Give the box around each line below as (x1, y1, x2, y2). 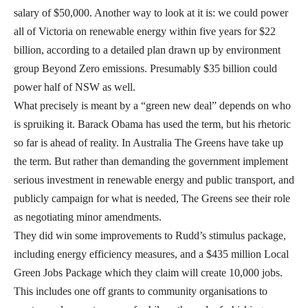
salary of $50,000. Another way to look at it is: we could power (14, 7, 288, 19)
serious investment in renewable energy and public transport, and (14, 174, 294, 186)
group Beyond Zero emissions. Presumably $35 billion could (14, 63, 277, 75)
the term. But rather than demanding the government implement (14, 155, 288, 168)
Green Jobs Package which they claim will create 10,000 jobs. (14, 267, 283, 279)
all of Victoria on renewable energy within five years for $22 (14, 25, 276, 38)
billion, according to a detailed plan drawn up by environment (14, 44, 280, 56)
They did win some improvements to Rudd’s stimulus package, (14, 230, 286, 242)
